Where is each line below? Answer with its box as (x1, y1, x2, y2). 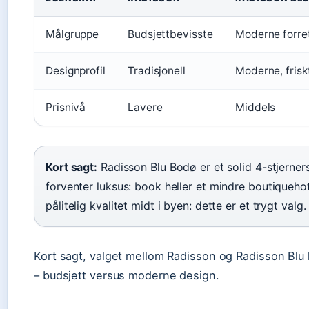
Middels (235, 101, 276, 114)
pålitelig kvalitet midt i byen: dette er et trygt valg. (46, 199, 306, 212)
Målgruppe (46, 28, 99, 41)
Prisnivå (46, 101, 86, 114)
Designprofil (46, 64, 106, 77)
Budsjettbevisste (128, 28, 213, 41)
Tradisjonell (128, 64, 186, 77)
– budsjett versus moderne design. (34, 268, 219, 282)
